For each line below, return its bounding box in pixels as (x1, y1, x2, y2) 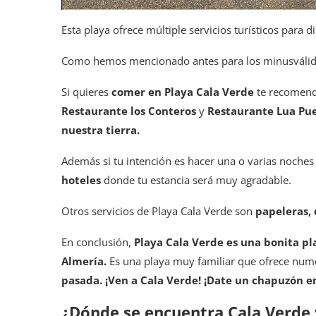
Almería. (61, 254, 107, 269)
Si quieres (61, 85, 111, 99)
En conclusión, (61, 235, 134, 250)
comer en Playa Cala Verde (111, 85, 254, 99)
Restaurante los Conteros (61, 104, 199, 119)
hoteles (61, 173, 101, 188)
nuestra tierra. (61, 123, 140, 138)
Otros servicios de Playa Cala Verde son (61, 204, 255, 219)
